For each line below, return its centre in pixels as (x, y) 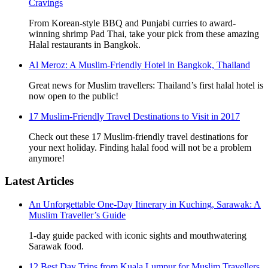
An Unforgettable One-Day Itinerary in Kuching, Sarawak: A (145, 205)
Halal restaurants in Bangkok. (85, 44)
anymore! (47, 158)
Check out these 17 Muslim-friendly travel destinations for (138, 136)
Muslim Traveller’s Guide (77, 215)
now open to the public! (74, 96)
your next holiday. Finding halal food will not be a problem (140, 147)
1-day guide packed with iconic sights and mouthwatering (138, 236)
